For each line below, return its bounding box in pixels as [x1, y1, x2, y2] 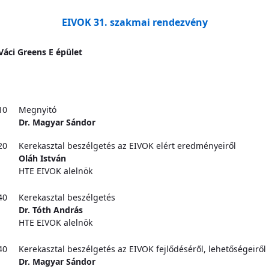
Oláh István [19, 152, 66, 164]
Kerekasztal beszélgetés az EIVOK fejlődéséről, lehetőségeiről [19, 243, 266, 255]
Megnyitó [19, 103, 56, 115]
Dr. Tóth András [19, 204, 83, 216]
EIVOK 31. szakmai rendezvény [61, 15, 208, 29]
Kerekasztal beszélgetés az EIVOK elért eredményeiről [19, 139, 236, 151]
